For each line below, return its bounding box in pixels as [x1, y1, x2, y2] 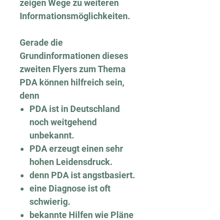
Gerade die [20, 37, 63, 48]
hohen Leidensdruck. [29, 156, 112, 167]
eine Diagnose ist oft [29, 183, 110, 193]
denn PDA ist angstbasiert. [29, 169, 135, 180]
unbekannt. [29, 130, 74, 140]
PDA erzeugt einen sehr [29, 143, 123, 154]
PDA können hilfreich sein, [20, 77, 124, 87]
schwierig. [29, 196, 70, 207]
